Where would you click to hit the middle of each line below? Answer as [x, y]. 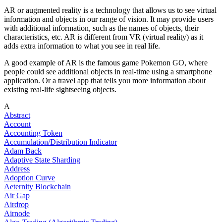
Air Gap [17, 196]
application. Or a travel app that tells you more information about [105, 81]
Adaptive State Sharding [42, 160]
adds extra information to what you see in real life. [83, 46]
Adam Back [23, 151]
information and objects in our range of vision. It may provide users [109, 19]
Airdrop [16, 205]
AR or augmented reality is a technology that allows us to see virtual [110, 10]
